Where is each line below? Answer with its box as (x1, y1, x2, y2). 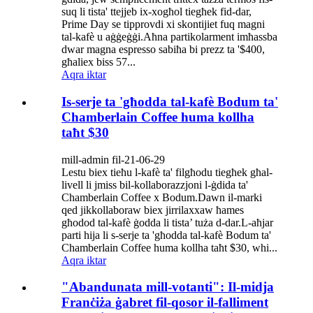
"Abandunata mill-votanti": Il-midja (61, 279, 274, 295)
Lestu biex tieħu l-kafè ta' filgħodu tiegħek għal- (61, 166, 272, 178)
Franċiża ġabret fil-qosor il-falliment (61, 295, 268, 310)
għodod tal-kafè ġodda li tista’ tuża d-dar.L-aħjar (61, 216, 273, 228)
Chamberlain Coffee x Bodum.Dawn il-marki (61, 191, 262, 203)
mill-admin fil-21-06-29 (61, 153, 165, 166)
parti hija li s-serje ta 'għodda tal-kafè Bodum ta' (61, 228, 271, 241)
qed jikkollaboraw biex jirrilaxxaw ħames (61, 203, 244, 216)
